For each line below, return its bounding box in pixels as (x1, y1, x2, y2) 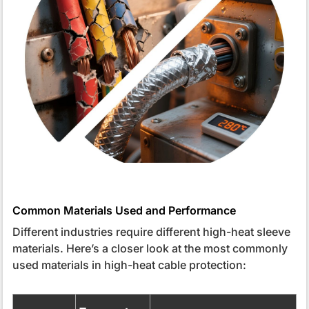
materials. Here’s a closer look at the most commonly (12, 241, 288, 256)
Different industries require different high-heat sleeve (12, 225, 290, 239)
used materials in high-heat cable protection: (12, 258, 246, 272)
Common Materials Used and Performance (12, 203, 236, 218)
